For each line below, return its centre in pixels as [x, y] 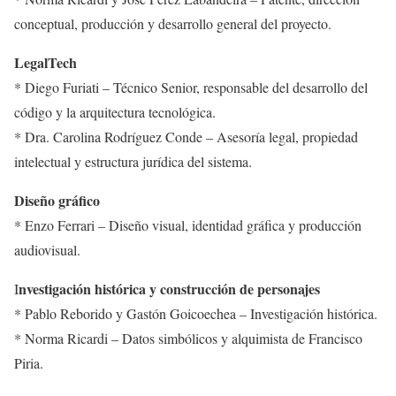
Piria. [29, 363]
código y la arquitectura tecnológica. [115, 112]
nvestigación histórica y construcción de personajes [169, 289]
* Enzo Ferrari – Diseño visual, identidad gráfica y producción [188, 225]
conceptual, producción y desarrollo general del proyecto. [173, 24]
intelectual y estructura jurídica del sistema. [133, 162]
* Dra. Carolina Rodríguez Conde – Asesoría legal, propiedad [186, 137]
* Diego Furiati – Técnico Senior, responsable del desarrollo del [191, 88]
